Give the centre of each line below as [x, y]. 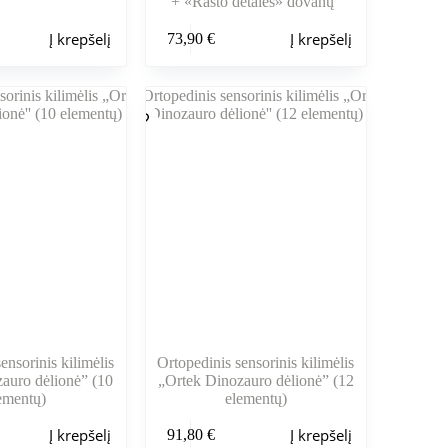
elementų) [255, 398]
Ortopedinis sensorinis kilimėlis [256, 362]
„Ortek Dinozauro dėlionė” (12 [255, 380]
